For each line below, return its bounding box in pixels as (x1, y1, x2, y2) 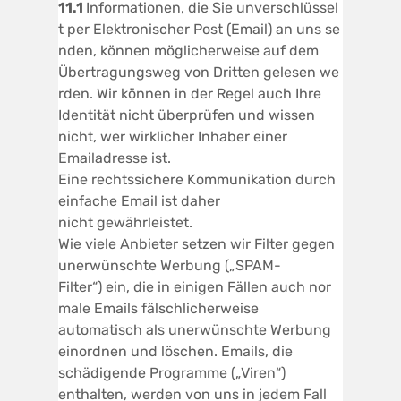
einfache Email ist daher (58, 192, 220, 209)
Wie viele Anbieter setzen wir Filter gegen (58, 235, 338, 252)
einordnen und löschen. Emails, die (58, 342, 293, 360)
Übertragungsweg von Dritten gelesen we (58, 63, 339, 81)
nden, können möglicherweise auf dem (58, 41, 319, 59)
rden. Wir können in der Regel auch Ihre (58, 84, 321, 102)
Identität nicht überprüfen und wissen (58, 106, 315, 124)
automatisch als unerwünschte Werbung (58, 320, 331, 338)
